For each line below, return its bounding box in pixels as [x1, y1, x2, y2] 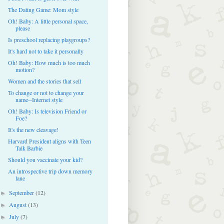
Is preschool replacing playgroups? [7, 35, 90, 43]
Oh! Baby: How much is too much [7, 58, 90, 66]
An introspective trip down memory [7, 166, 92, 175]
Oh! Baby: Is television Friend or [7, 106, 86, 115]
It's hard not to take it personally [7, 46, 83, 55]
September [9, 188, 36, 196]
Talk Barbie [15, 143, 42, 152]
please [15, 23, 30, 32]
